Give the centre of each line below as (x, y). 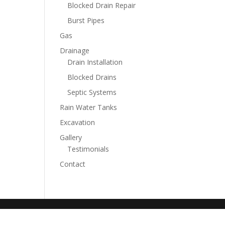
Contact (73, 164)
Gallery (71, 137)
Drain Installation (95, 62)
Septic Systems (92, 92)
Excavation (78, 122)
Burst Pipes (86, 20)
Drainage (75, 50)
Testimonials (88, 149)
